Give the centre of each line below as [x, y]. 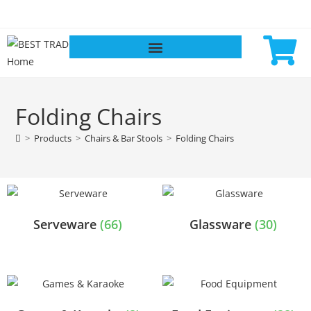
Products [53, 138]
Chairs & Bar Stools [124, 138]
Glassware [222, 224]
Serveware [67, 224]
